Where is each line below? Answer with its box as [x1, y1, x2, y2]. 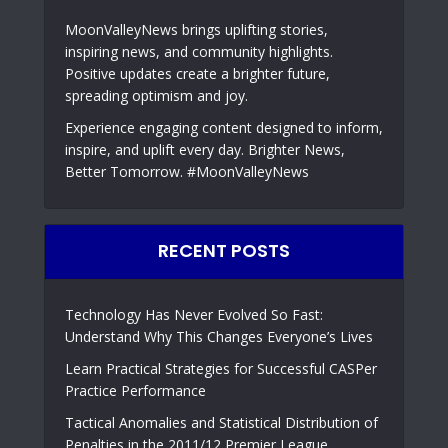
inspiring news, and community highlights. [65, 42, 333, 62]
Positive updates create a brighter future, [65, 64, 330, 84]
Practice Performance [65, 381, 206, 401]
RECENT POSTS [158, 238, 290, 264]
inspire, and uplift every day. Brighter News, [65, 140, 345, 160]
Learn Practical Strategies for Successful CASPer [65, 359, 377, 379]
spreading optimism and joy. [65, 86, 248, 106]
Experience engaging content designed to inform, [65, 118, 383, 138]
